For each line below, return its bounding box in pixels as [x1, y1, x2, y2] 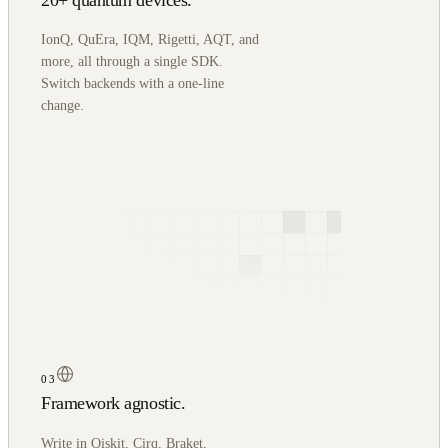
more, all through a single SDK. [41, 54, 223, 70]
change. [41, 98, 84, 114]
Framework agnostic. [41, 393, 186, 414]
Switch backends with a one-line [41, 76, 224, 92]
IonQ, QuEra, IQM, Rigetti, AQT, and [41, 32, 259, 48]
